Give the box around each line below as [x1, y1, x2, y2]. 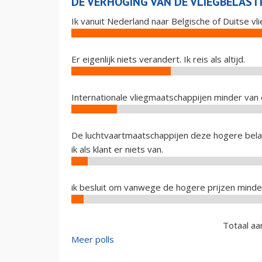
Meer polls [71, 233, 114, 245]
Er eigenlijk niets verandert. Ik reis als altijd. [71, 53, 245, 65]
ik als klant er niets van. [71, 143, 163, 155]
